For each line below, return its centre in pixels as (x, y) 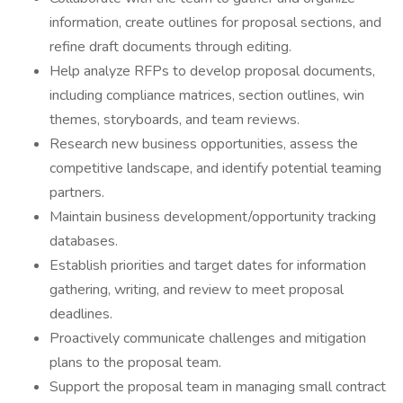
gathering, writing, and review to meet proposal (197, 290)
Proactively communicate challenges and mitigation (208, 338)
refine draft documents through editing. (170, 47)
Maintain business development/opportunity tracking (213, 217)
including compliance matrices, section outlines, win (207, 95)
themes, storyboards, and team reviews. (175, 120)
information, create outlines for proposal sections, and (215, 22)
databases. (84, 241)
